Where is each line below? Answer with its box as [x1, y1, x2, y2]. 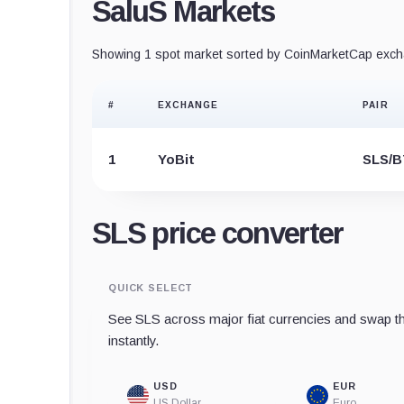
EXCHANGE [158, 99, 219, 110]
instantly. [108, 332, 159, 348]
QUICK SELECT [108, 281, 194, 293]
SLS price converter [92, 216, 344, 250]
